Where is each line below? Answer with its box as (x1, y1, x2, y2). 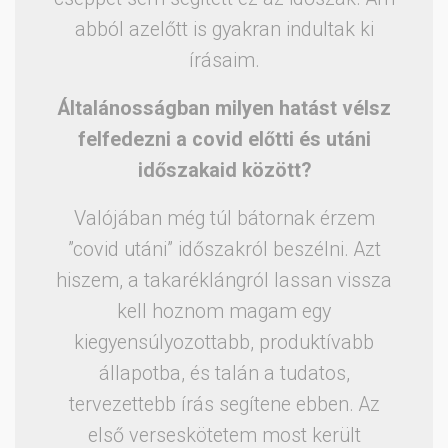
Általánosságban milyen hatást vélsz (57, 96, 391, 120)
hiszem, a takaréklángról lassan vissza (56, 268, 392, 292)
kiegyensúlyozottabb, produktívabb (74, 330, 374, 354)
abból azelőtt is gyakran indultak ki (74, 17, 374, 41)
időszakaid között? (137, 158, 311, 182)
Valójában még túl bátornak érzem (73, 206, 375, 230)
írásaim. (188, 48, 260, 72)
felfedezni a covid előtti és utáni (77, 127, 371, 151)
